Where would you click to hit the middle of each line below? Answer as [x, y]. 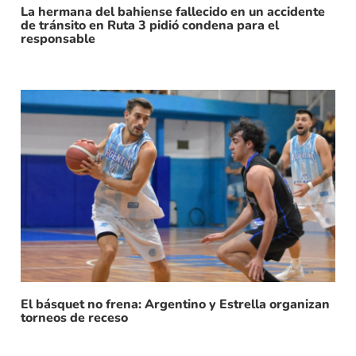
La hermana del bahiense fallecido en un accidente [173, 12]
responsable [58, 39]
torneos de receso [74, 318]
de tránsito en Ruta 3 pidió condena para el [150, 26]
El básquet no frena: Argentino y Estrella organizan [175, 305]
